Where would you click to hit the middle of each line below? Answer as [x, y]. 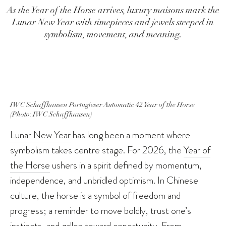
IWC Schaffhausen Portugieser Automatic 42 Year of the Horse [102, 104]
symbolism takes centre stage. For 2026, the [97, 150]
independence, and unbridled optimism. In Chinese [104, 180]
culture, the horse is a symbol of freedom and [95, 195]
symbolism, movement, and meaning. [113, 34]
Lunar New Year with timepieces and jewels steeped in [113, 22]
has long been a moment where [130, 134]
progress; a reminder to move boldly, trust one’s [101, 210]
